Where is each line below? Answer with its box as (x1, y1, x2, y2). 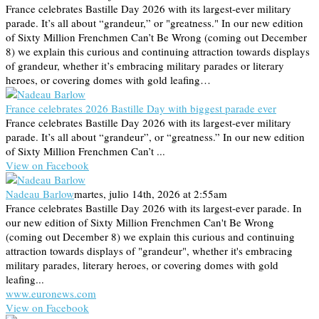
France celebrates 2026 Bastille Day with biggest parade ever (6, 100, 276, 115)
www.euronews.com (6, 286, 96, 300)
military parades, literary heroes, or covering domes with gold (6, 257, 278, 272)
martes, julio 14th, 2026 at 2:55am (74, 186, 227, 201)
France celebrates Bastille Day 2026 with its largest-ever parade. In (6, 200, 302, 215)
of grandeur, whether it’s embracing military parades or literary (6, 58, 284, 73)
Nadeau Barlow (6, 186, 74, 201)
